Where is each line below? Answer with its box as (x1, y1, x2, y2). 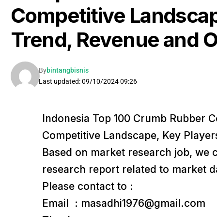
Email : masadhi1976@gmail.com (42, 197, 205, 209)
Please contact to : (42, 180, 133, 192)
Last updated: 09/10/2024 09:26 (38, 77, 137, 85)
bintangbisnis (46, 66, 89, 74)
